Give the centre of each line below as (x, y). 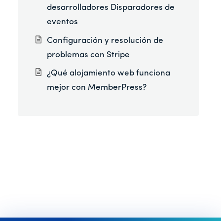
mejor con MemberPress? (97, 88)
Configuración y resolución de (105, 40)
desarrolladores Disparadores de (111, 8)
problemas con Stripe (89, 55)
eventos (63, 22)
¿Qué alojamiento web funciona (109, 74)
